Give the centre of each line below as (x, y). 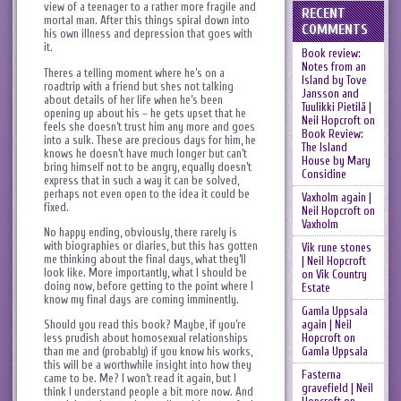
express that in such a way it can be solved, (141, 180)
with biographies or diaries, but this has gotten (151, 245)
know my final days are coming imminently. (141, 299)
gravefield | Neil (337, 388)
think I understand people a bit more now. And (149, 391)
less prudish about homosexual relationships (146, 337)
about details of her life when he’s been (133, 99)
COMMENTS (334, 30)
